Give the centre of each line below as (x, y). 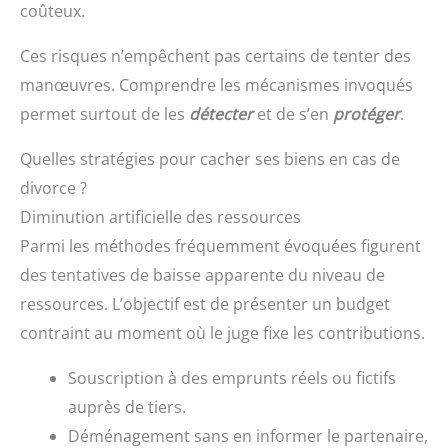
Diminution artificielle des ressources (160, 217)
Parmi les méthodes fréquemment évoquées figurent (220, 246)
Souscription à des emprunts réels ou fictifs (232, 378)
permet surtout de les (104, 114)
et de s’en (293, 114)
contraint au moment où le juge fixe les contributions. (222, 333)
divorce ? (53, 188)
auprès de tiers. (127, 407)
